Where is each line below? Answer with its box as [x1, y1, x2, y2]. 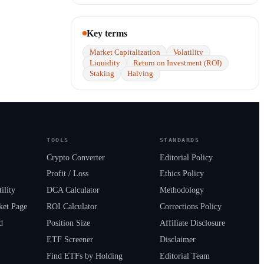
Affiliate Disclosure [159, 219, 225, 228]
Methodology [159, 186, 204, 195]
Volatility [173, 48, 204, 57]
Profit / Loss [47, 169, 89, 179]
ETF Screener [47, 235, 94, 245]
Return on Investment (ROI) [133, 59, 222, 68]
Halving [127, 70, 154, 78]
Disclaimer [159, 235, 196, 245]
